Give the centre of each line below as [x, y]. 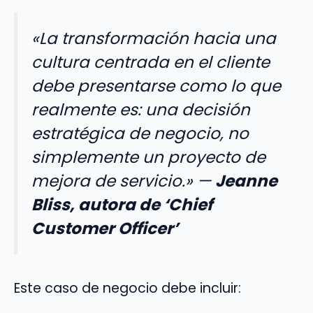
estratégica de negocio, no [140, 134]
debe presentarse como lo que [156, 86]
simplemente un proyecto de [148, 158]
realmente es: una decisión [141, 110]
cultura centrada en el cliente [151, 63]
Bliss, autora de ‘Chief [122, 205]
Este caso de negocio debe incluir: [128, 288]
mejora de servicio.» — [123, 181]
